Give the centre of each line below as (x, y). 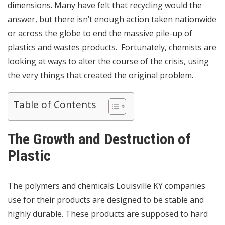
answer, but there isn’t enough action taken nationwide (112, 19)
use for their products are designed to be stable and (106, 200)
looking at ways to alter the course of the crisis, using (108, 62)
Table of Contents (54, 105)
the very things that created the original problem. (100, 76)
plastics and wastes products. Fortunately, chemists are (112, 47)
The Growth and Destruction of (99, 139)
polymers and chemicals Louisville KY (94, 186)
